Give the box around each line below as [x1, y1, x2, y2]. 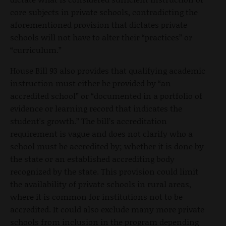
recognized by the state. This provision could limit [10, 165, 198, 177]
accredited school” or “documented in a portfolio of [10, 89, 202, 101]
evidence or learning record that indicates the [10, 102, 182, 114]
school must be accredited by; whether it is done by [10, 140, 204, 152]
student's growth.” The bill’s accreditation [10, 115, 167, 127]
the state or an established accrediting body [10, 152, 175, 164]
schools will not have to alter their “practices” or [10, 31, 192, 43]
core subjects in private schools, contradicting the [10, 6, 198, 18]
